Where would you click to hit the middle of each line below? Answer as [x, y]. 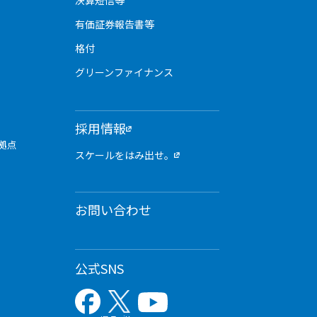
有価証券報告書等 [114, 24]
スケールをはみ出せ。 [124, 155]
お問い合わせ [113, 209]
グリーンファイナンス [124, 72]
